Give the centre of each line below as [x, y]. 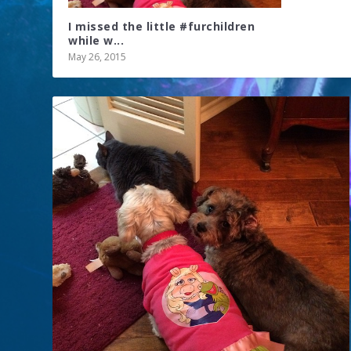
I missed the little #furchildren [162, 26]
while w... [96, 40]
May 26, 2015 [98, 56]
